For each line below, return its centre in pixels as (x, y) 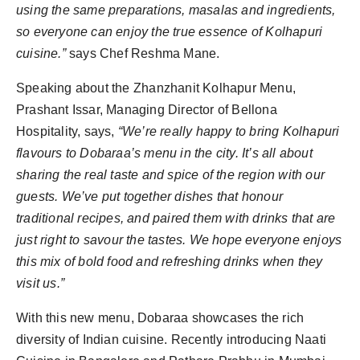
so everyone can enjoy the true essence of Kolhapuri (170, 32)
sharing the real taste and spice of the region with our (171, 175)
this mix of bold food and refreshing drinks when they (170, 262)
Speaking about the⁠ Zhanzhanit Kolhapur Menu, (156, 88)
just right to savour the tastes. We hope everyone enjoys (179, 240)
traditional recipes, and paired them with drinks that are (176, 219)
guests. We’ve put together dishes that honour (150, 197)
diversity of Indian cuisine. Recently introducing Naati (172, 340)
